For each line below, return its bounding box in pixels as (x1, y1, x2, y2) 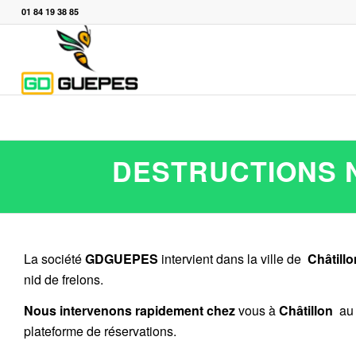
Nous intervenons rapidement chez (24, 301, 235, 320)
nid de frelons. (24, 269, 103, 288)
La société (24, 249, 85, 268)
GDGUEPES (85, 249, 158, 268)
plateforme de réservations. (24, 322, 176, 341)
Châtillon (279, 301, 336, 320)
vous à (235, 301, 279, 320)
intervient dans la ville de (158, 249, 304, 268)
